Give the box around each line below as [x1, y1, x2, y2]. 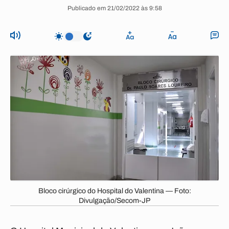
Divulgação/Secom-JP [79, 197, 150, 204]
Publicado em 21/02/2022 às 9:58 [67, 5, 162, 12]
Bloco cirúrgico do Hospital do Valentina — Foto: [38, 187, 191, 195]
